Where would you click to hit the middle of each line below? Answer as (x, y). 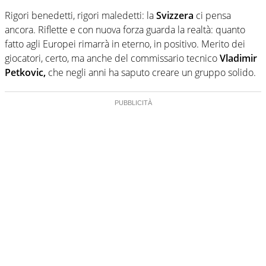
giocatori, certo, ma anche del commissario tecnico (111, 58)
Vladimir (237, 58)
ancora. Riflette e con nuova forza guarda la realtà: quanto (125, 29)
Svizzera (174, 15)
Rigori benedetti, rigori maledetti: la (79, 15)
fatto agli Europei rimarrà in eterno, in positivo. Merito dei (125, 44)
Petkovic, (25, 72)
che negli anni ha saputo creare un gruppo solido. (151, 72)
